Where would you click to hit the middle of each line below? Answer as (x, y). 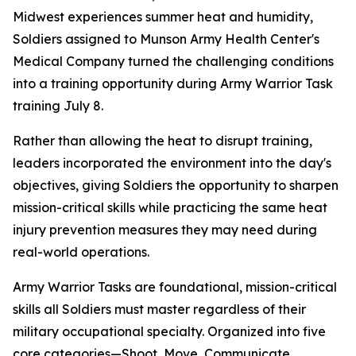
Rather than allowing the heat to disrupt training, (163, 141)
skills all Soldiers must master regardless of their (159, 309)
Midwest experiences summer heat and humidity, (163, 17)
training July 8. (58, 106)
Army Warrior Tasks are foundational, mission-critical (175, 287)
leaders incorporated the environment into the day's (172, 163)
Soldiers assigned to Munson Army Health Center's (166, 39)
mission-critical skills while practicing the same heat (170, 207)
